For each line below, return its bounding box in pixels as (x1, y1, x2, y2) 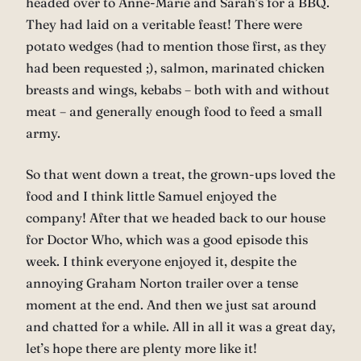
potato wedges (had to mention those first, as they (26, 38, 326, 55)
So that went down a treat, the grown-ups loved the (26, 166, 335, 183)
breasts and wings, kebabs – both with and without (26, 81, 330, 98)
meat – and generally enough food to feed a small (26, 103, 322, 120)
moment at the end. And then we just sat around (26, 297, 317, 313)
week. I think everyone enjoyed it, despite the (26, 253, 297, 270)
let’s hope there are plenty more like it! (26, 340, 257, 357)
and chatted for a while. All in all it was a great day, (26, 318, 335, 335)
